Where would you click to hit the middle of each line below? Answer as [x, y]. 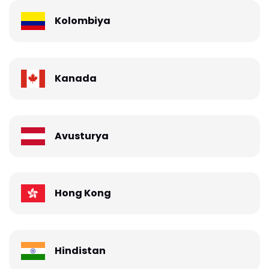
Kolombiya [83, 21]
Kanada [76, 79]
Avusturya [82, 136]
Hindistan [80, 250]
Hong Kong [83, 193]
